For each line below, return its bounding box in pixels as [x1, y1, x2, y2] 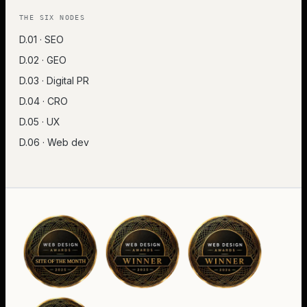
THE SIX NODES [19, 13, 86, 21]
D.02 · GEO [19, 53, 66, 66]
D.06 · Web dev [19, 136, 89, 148]
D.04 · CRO [19, 95, 68, 107]
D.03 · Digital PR [19, 74, 89, 86]
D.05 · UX [19, 115, 60, 127]
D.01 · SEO [19, 33, 64, 45]
